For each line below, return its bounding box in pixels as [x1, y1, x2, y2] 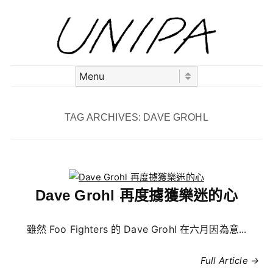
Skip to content [11, 89, 74, 99]
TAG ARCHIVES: [65, 112, 144, 123]
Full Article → [200, 255, 259, 267]
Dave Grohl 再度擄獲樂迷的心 [35, 187, 238, 204]
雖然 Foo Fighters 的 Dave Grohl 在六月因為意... [26, 223, 247, 236]
